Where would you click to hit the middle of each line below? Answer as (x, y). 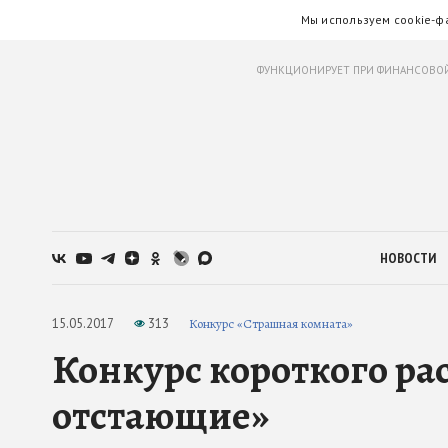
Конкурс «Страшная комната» (271, 323)
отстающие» (160, 415)
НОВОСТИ (408, 258)
